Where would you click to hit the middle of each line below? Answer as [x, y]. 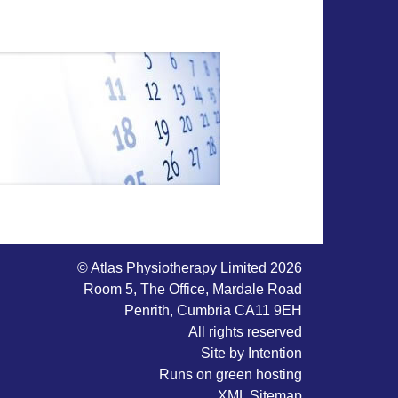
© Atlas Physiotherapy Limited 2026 [190, 268]
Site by [225, 354]
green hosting [259, 375]
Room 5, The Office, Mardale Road [193, 290]
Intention [275, 354]
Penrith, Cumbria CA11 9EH [214, 311]
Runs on [188, 375]
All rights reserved [246, 332]
